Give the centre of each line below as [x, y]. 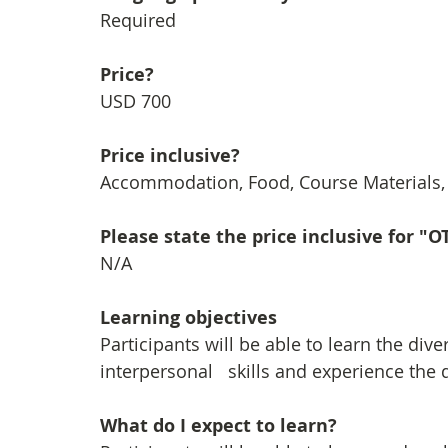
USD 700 [135, 101]
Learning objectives [188, 317]
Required [138, 20]
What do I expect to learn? [218, 425]
